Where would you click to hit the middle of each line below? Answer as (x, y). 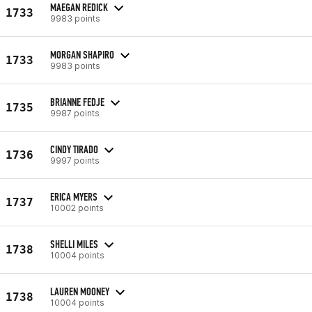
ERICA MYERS (74, 196)
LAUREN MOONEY (80, 291)
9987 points (75, 113)
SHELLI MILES (74, 244)
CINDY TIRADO (74, 149)
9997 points (75, 160)
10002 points (77, 208)
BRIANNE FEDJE (77, 102)
